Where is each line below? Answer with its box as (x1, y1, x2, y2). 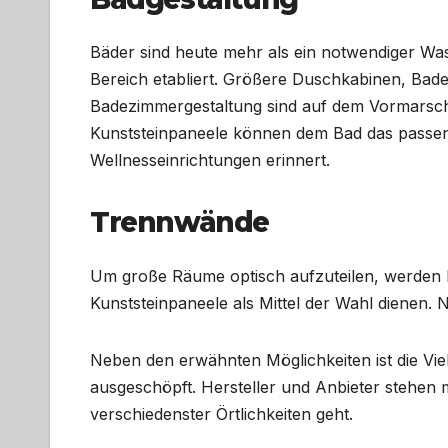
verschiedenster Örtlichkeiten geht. (90, 403, 353, 424)
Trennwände (90, 205, 269, 240)
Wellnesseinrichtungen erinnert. (90, 150, 330, 171)
